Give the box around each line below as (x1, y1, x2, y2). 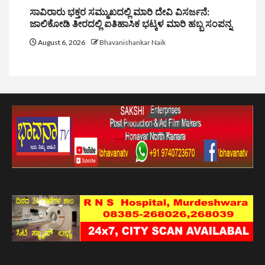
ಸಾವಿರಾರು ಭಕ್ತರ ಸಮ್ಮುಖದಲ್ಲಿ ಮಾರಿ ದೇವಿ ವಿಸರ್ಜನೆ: (30, 6, 210, 18)
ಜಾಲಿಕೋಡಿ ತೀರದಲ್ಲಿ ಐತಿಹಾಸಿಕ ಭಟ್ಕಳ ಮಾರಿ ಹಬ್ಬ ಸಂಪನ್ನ (30, 18, 232, 30)
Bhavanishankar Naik (99, 37, 166, 47)
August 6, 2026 (37, 37, 86, 47)
